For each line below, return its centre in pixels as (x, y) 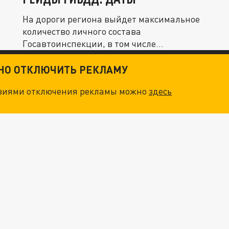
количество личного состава (82, 31)
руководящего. (54, 56)
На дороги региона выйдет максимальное (111, 19)
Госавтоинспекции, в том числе (89, 44)
